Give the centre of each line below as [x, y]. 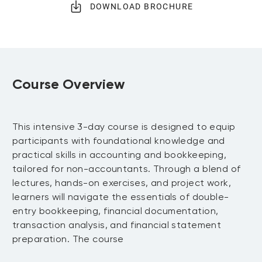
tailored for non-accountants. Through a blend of [127, 169]
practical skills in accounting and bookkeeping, [120, 155]
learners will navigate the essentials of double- [121, 197]
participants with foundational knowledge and [119, 141]
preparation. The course [68, 239]
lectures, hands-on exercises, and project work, [122, 183]
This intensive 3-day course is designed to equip [124, 127]
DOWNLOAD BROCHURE [142, 6]
